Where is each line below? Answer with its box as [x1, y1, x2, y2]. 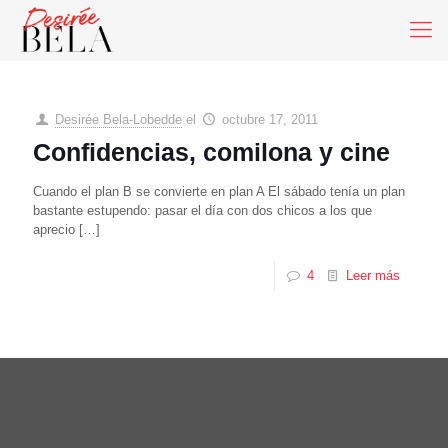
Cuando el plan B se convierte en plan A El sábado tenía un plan [33, 184, 405, 199]
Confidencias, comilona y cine [33, 138, 390, 166]
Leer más [346, 268, 400, 283]
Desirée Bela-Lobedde [55, 112, 183, 127]
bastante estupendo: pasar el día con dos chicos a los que [33, 203, 372, 218]
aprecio [33, 222, 75, 237]
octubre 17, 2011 [222, 112, 319, 127]
